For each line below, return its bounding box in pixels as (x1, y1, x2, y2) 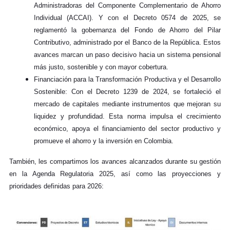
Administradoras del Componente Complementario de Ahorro (33, 1, 221, 9)
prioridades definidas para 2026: (9, 182, 104, 190)
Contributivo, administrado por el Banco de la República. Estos (33, 38, 221, 46)
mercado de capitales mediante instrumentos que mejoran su (33, 100, 221, 108)
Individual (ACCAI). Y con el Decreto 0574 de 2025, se (33, 13, 221, 22)
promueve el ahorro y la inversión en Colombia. (33, 137, 174, 145)
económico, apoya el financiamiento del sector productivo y (33, 124, 221, 132)
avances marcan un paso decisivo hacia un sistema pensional (33, 50, 221, 59)
